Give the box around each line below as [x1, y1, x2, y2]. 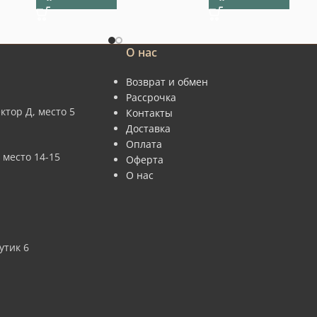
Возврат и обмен [125, 75, 208, 89]
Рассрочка [125, 91, 176, 105]
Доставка [125, 122, 171, 136]
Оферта [125, 153, 163, 167]
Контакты [125, 106, 173, 120]
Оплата [125, 137, 162, 151]
